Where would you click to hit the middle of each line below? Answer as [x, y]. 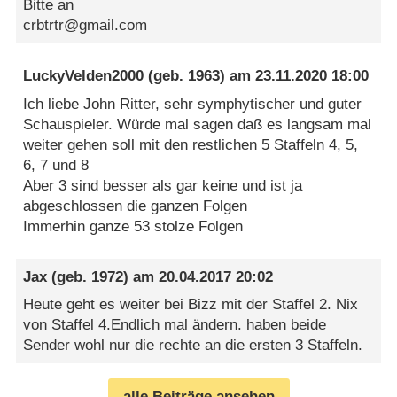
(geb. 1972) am [103, 276]
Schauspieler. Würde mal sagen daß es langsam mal [198, 124]
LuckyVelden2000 [84, 76]
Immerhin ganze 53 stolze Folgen [133, 226]
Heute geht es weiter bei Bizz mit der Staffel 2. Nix [191, 305]
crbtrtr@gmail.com [86, 26]
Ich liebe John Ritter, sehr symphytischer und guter [193, 104]
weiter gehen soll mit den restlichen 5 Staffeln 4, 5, [191, 144]
